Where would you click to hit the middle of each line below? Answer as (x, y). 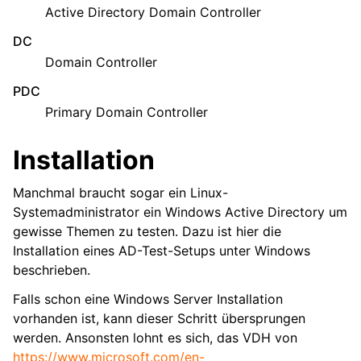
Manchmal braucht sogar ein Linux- (120, 192)
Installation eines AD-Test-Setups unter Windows (162, 250)
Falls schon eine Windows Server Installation (148, 299)
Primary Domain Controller (127, 112)
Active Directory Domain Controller (153, 12)
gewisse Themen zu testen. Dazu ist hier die (147, 231)
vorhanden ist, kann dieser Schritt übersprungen (159, 318)
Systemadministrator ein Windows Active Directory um (180, 212)
